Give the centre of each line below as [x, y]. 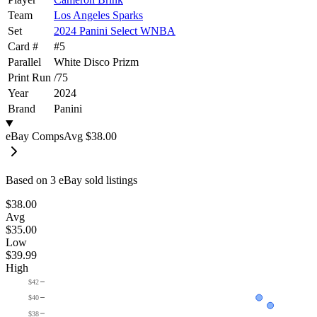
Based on [28, 180]
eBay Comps [35, 136]
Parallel [24, 62]
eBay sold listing [94, 180]
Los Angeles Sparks [98, 15]
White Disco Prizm [96, 62]
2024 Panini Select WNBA [115, 30]
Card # [23, 46]
